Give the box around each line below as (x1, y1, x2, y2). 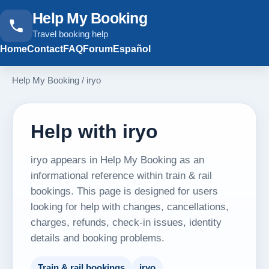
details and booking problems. (31, 232, 165, 244)
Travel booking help (32, 28, 108, 39)
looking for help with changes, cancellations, (31, 201, 229, 213)
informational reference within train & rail (31, 169, 212, 181)
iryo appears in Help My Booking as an (31, 154, 204, 166)
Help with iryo (31, 121, 158, 142)
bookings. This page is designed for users (31, 185, 218, 197)
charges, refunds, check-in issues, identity (31, 216, 222, 228)
